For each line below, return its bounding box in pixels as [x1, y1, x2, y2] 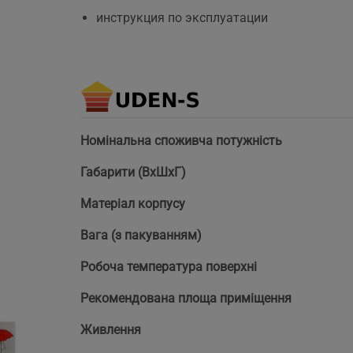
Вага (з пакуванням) [80, 228, 202, 243]
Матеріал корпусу [80, 196, 185, 212]
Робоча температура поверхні [80, 259, 257, 275]
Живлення [80, 322, 141, 338]
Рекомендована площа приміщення [80, 291, 292, 307]
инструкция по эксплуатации [96, 10, 268, 26]
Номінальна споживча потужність [80, 133, 282, 149]
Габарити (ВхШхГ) [80, 165, 186, 180]
